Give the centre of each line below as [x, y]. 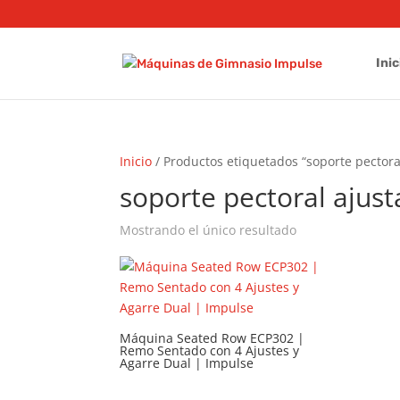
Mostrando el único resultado [208, 230]
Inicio [136, 161]
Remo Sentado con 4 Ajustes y [210, 350]
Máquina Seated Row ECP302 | [212, 338]
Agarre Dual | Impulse [187, 363]
